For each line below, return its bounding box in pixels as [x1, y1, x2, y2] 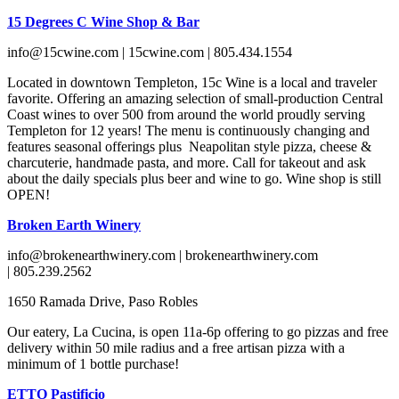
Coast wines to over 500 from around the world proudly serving [7, 107, 365, 123]
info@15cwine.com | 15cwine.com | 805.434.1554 [7, 45, 292, 61]
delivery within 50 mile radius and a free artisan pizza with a [7, 340, 345, 356]
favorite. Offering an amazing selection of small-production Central [7, 91, 383, 107]
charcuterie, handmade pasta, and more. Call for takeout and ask [7, 155, 366, 171]
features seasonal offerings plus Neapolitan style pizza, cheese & [7, 139, 371, 155]
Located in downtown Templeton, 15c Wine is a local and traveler [7, 75, 377, 91]
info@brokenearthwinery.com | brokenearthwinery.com [7, 248, 318, 264]
